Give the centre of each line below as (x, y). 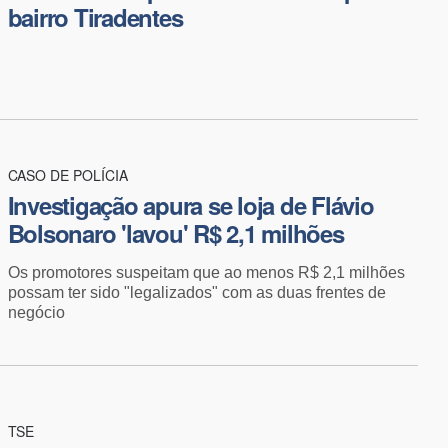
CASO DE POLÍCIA (67, 174)
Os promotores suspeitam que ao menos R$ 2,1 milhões (206, 272)
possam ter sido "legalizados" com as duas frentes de (196, 292)
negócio (36, 312)
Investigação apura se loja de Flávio (190, 204)
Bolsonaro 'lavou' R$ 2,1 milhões (175, 232)
